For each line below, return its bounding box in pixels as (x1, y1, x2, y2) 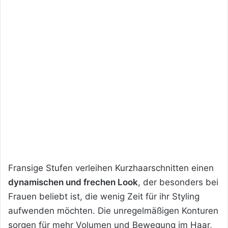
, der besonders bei (138, 177, 218, 187)
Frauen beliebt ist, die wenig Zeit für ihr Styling (8, 191, 199, 202)
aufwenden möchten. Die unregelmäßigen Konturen (8, 205, 218, 216)
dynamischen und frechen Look (8, 177, 138, 187)
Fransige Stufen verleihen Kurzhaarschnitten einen (8, 162, 214, 173)
